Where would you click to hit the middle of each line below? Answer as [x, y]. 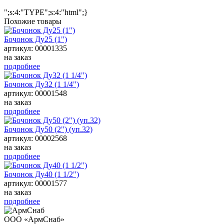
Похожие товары [33, 21]
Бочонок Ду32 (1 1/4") [41, 84]
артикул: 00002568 [35, 138]
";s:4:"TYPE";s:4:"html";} [46, 12]
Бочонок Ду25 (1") [35, 39]
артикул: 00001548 [35, 93]
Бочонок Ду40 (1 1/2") [41, 174]
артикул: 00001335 [35, 48]
